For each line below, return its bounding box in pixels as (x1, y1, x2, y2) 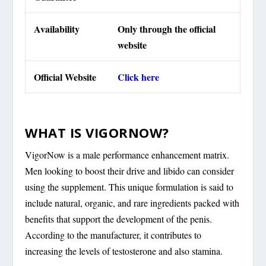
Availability (34, 21, 80, 36)
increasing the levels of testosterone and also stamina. (25, 245, 223, 258)
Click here (118, 69, 160, 84)
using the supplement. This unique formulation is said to (25, 180, 234, 194)
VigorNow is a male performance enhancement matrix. (25, 148, 230, 161)
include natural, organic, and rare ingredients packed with (25, 197, 240, 210)
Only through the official (118, 21, 216, 36)
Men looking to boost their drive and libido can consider (25, 164, 235, 178)
